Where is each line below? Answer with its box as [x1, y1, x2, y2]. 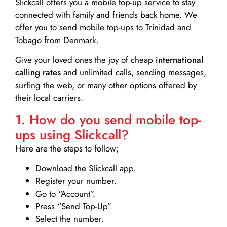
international [156, 54, 203, 66]
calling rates [15, 66, 61, 79]
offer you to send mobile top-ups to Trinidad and [15, 21, 191, 34]
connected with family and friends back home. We [15, 9, 197, 21]
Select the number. [35, 213, 104, 225]
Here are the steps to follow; [15, 142, 119, 155]
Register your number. [35, 175, 117, 187]
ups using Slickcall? [15, 125, 129, 144]
